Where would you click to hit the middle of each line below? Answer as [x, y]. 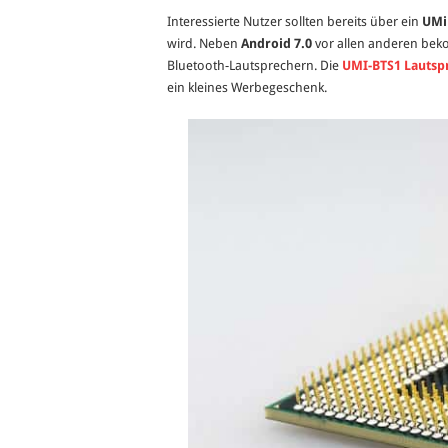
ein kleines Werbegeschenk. [247, 87]
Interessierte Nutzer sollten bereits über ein [294, 21]
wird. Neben [204, 43]
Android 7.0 [276, 43]
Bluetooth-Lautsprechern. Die [253, 65]
